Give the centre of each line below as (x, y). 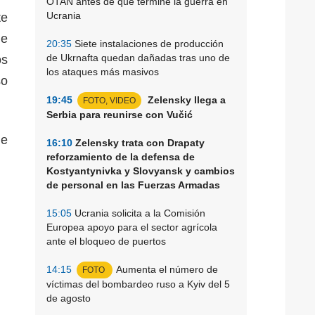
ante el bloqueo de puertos (106, 241)
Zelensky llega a (185, 99)
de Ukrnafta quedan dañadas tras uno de (138, 57)
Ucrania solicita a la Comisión (139, 213)
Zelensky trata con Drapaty (139, 142)
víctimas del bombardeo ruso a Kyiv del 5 (138, 284)
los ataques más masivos (103, 71)
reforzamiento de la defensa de (121, 156)
